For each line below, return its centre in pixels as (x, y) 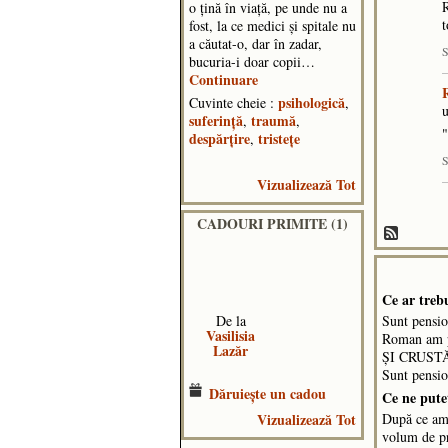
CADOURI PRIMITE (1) (272, 223)
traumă (273, 120)
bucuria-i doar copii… (252, 61)
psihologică (311, 102)
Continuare (223, 79)
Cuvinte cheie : (233, 102)
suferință (216, 120)
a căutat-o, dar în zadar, (255, 43)
